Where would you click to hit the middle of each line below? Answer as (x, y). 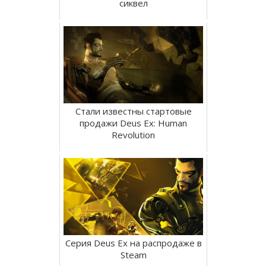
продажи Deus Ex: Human (133, 123)
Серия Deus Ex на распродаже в (133, 243)
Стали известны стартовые (133, 111)
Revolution (133, 134)
